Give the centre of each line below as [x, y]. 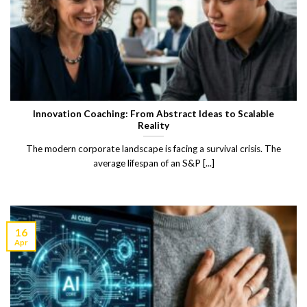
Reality [153, 125]
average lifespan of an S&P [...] [153, 163]
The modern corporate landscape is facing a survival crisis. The [153, 149]
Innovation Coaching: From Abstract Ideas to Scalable [153, 113]
